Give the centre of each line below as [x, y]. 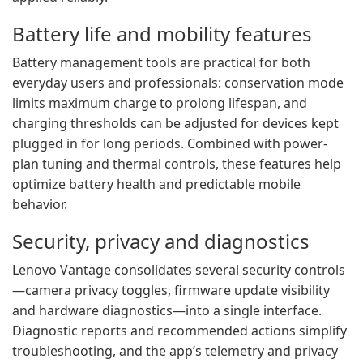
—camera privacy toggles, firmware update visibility [171, 290]
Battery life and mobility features [162, 34]
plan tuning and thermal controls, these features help [177, 164]
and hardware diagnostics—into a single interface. [167, 310]
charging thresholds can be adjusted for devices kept [175, 123]
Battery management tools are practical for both [161, 62]
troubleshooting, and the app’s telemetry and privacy [175, 351]
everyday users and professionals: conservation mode [178, 83]
